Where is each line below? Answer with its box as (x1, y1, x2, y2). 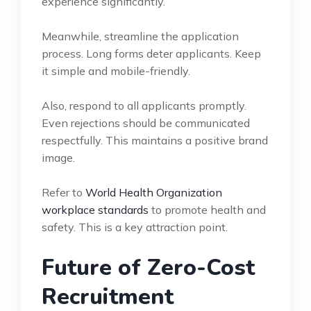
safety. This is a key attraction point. (42, 219, 228, 234)
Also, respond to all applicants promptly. (42, 98, 246, 112)
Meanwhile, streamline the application (42, 28, 239, 43)
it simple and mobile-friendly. (42, 63, 190, 78)
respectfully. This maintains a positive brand (42, 133, 268, 147)
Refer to (42, 185, 85, 199)
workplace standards (42, 202, 149, 217)
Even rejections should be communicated (42, 115, 250, 130)
